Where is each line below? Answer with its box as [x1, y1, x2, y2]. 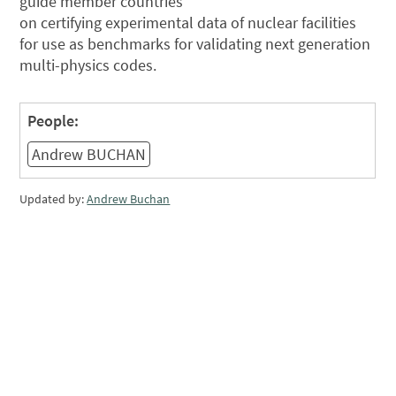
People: [27, 110, 80, 131]
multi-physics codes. [19, 54, 157, 75]
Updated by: [19, 190, 88, 207]
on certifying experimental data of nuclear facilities [19, 11, 357, 33]
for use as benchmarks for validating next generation [19, 33, 371, 54]
